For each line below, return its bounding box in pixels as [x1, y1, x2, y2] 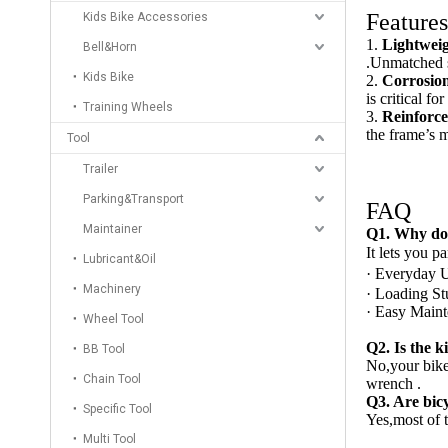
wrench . [366, 375, 421, 392]
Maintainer [83, 222, 142, 236]
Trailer [83, 162, 118, 176]
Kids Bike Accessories [83, 10, 208, 24]
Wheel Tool [83, 312, 144, 326]
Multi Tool [83, 432, 136, 446]
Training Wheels [83, 100, 173, 114]
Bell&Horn [83, 40, 137, 54]
